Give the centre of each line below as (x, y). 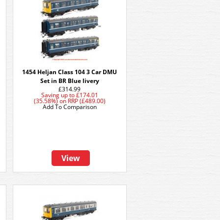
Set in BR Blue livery (70, 81)
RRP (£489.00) (87, 101)
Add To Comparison (70, 107)
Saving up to (58, 95)
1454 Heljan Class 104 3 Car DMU (70, 72)
